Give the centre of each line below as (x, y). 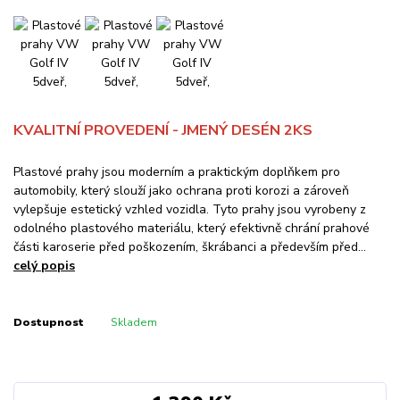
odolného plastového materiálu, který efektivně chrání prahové (192, 229)
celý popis (44, 266)
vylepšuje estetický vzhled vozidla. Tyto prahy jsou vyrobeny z (190, 210)
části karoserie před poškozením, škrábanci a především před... (190, 247)
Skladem (133, 323)
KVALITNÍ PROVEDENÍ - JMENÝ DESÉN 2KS (163, 130)
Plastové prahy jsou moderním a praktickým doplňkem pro (177, 172)
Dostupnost (49, 323)
